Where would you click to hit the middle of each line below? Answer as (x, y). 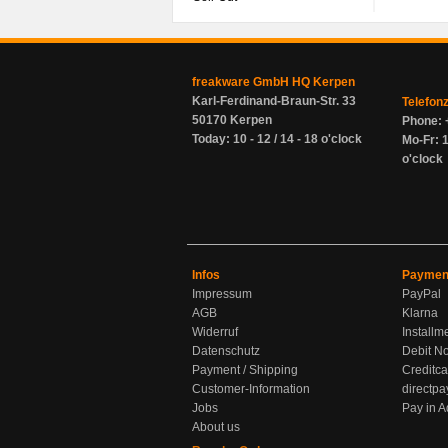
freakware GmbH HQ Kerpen (273, 82)
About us (216, 427)
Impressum (222, 294)
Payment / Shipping (245, 370)
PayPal (421, 294)
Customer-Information (251, 389)
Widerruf (215, 332)
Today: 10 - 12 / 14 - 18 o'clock (277, 139)
